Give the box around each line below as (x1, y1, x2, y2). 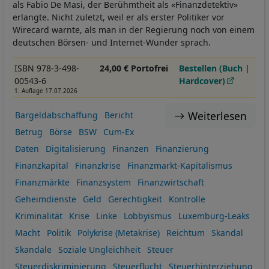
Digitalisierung (45, 142, 106, 154)
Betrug (14, 125, 43, 138)
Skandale (14, 243, 52, 255)
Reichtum (166, 226, 205, 238)
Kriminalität (14, 210, 62, 222)
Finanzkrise (74, 159, 121, 171)
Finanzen (112, 142, 149, 154)
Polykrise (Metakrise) (77, 226, 160, 238)
